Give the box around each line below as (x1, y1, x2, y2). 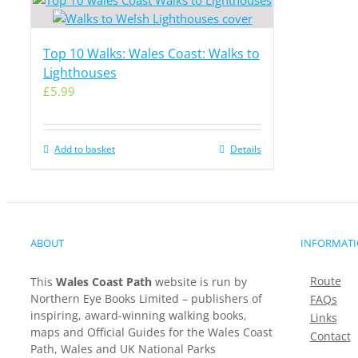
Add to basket (54, 142, 115, 156)
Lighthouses (43, 64, 117, 82)
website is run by (152, 274, 247, 289)
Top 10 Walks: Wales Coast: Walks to (43, 45, 260, 62)
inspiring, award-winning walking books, (30, 308, 247, 323)
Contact (309, 328, 351, 344)
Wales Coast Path (56, 274, 152, 289)
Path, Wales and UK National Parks (30, 341, 216, 356)
